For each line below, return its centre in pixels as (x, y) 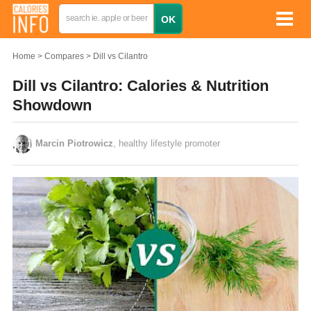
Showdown (52, 105)
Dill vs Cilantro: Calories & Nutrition (141, 86)
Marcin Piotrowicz (74, 143)
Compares (64, 56)
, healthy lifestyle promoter (167, 143)
